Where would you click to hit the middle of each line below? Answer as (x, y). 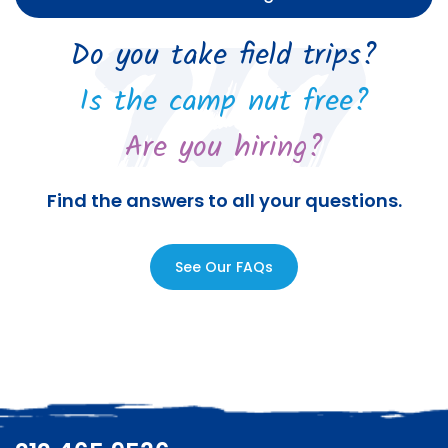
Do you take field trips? (224, 55)
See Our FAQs (224, 266)
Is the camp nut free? (224, 101)
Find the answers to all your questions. (224, 200)
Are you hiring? (224, 147)
